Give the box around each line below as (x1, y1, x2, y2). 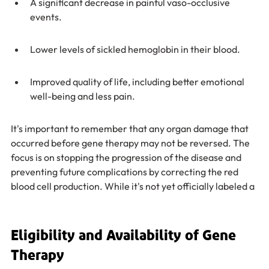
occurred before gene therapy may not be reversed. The (11, 137, 252, 149)
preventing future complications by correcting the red (11, 166, 240, 178)
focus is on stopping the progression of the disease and (11, 151, 243, 163)
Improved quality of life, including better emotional (30, 76, 246, 88)
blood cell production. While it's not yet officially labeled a (11, 180, 255, 192)
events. (30, 11, 62, 23)
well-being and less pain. (30, 90, 135, 102)
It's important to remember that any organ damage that (11, 122, 250, 134)
